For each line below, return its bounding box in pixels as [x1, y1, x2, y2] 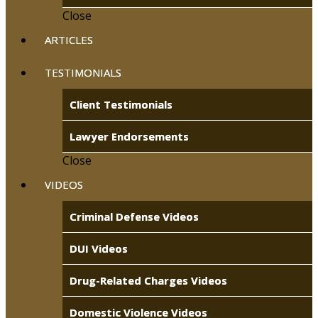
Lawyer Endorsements [70, 129, 189, 144]
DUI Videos [70, 241, 128, 256]
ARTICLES [45, 33, 93, 48]
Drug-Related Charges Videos [70, 273, 227, 288]
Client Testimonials [70, 97, 172, 112]
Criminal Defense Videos [70, 209, 199, 224]
